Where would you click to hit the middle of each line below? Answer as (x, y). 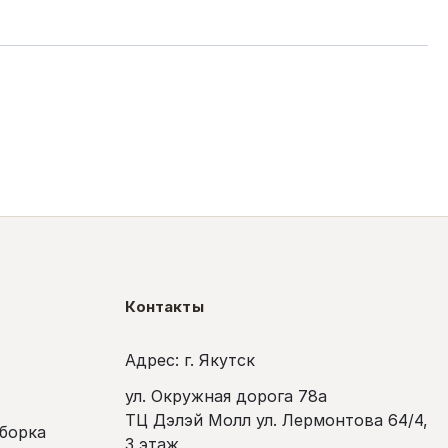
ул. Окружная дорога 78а (226, 396)
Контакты (164, 306)
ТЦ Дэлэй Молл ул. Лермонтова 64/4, (277, 420)
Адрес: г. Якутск (190, 360)
